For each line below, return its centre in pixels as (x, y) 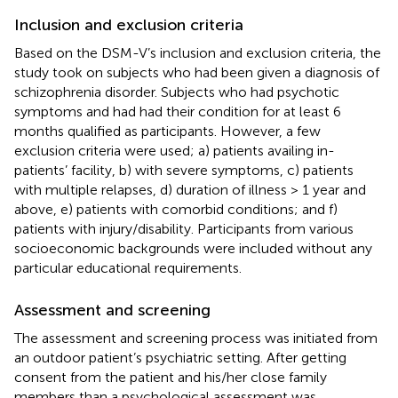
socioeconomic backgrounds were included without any (193, 248)
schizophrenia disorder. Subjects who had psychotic (177, 92)
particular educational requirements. (128, 267)
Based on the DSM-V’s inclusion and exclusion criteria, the (198, 52)
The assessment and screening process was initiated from (196, 338)
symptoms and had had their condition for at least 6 (178, 111)
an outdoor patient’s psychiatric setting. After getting (180, 357)
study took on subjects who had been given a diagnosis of (197, 72)
